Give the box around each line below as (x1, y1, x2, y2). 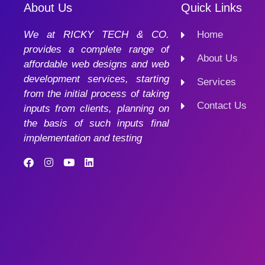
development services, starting (24, 73, 169, 85)
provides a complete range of (24, 44, 169, 56)
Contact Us (197, 100, 247, 112)
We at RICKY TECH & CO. (24, 29, 169, 41)
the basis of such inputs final (24, 118, 169, 130)
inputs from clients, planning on (24, 103, 169, 115)
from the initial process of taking (24, 88, 169, 100)
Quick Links (180, 1, 242, 15)
